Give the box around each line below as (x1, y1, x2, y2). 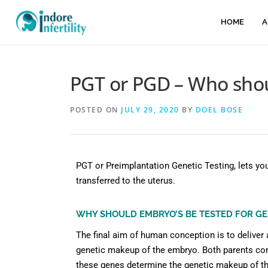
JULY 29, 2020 (121, 104, 179, 115)
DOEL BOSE (195, 104, 243, 115)
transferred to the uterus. (76, 175, 175, 186)
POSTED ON (70, 104, 121, 115)
